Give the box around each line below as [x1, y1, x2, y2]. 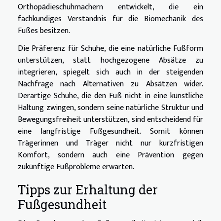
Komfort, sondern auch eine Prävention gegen [18, 148, 203, 162]
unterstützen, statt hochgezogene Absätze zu [18, 53, 203, 67]
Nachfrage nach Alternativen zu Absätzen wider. [18, 77, 203, 91]
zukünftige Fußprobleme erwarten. [18, 160, 134, 174]
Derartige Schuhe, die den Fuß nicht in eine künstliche [18, 89, 203, 103]
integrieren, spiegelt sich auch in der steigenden [18, 65, 203, 79]
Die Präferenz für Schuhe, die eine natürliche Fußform [18, 41, 203, 55]
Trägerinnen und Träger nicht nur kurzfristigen [18, 136, 203, 150]
